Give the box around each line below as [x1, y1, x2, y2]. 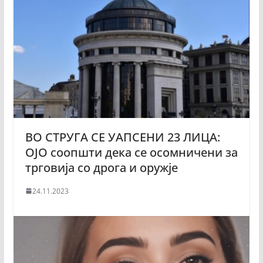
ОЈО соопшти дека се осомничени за [25, 144, 238, 160]
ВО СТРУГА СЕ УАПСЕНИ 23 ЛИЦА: [25, 129, 220, 145]
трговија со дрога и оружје [25, 159, 178, 176]
